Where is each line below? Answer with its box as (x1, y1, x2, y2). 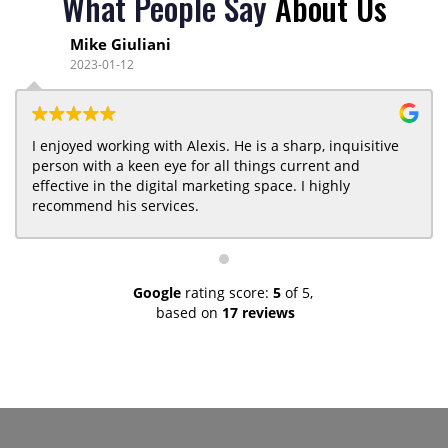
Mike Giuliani (70, 34, 171, 54)
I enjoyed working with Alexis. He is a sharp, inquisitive (32, 135, 234, 155)
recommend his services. (32, 195, 199, 215)
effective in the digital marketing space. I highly (32, 175, 301, 195)
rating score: (181, 282, 269, 302)
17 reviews (221, 302, 295, 322)
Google (133, 282, 181, 302)
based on (155, 302, 222, 322)
